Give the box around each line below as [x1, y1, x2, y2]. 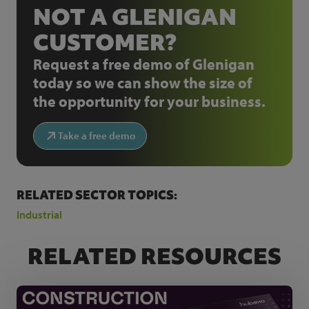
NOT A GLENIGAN [33, 2, 237, 32]
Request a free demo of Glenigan [33, 54, 255, 74]
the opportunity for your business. [33, 92, 266, 112]
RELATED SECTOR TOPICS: [17, 187, 177, 203]
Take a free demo [58, 129, 136, 143]
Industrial [17, 208, 62, 222]
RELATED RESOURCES [28, 241, 281, 272]
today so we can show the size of [33, 73, 252, 93]
